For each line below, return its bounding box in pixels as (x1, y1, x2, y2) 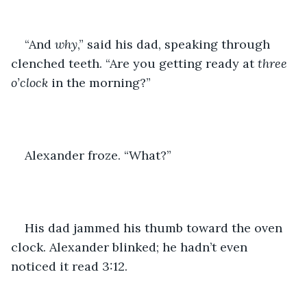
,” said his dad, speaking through (77, 36, 273, 52)
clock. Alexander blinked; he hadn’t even (11, 238, 251, 255)
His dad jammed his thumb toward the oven (25, 219, 286, 236)
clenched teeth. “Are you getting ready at (11, 55, 258, 71)
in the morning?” (48, 74, 151, 90)
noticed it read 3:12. (11, 258, 127, 274)
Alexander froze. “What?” (25, 147, 171, 163)
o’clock (11, 74, 48, 90)
